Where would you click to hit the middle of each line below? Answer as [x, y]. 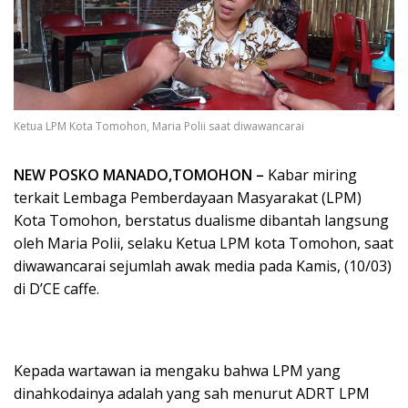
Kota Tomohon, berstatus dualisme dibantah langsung [201, 220]
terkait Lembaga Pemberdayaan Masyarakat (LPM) [188, 197]
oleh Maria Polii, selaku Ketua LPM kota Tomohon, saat [204, 243]
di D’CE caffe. [56, 288]
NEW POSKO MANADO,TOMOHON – [139, 174]
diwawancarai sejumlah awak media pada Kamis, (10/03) [203, 265]
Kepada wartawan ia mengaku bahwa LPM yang [177, 370]
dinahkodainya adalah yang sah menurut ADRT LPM [192, 393]
